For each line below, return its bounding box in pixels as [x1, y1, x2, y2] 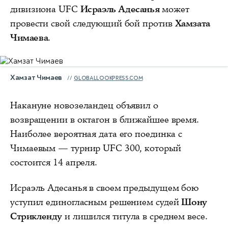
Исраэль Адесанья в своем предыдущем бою [10, 182, 199, 194]
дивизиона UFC [10, 3, 80, 15]
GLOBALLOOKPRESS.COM [74, 75, 143, 81]
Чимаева [10, 32, 48, 44]
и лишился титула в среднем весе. [62, 210, 208, 222]
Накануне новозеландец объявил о [10, 99, 158, 111]
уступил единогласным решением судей [10, 196, 182, 208]
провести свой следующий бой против [10, 17, 175, 30]
